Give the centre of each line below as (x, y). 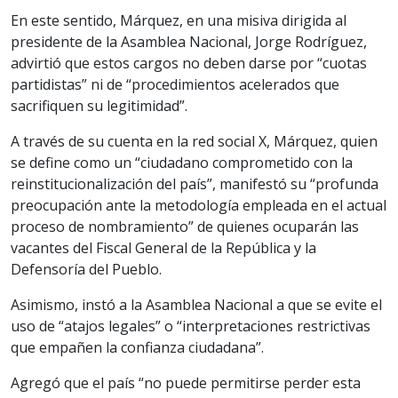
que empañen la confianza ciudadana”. (137, 347)
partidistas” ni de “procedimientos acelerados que (175, 84)
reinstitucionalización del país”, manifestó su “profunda (195, 183)
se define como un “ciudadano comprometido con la (182, 162)
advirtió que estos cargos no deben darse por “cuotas (189, 63)
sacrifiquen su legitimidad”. (99, 105)
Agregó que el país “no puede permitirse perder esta (186, 382)
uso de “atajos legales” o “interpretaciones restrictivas (191, 326)
